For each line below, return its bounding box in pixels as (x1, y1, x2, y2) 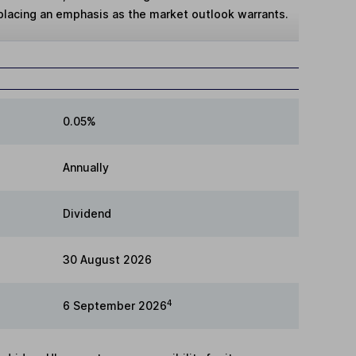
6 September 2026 (63, 298, 167, 312)
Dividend (63, 206, 111, 220)
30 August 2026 (63, 252, 152, 266)
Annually (63, 160, 109, 174)
